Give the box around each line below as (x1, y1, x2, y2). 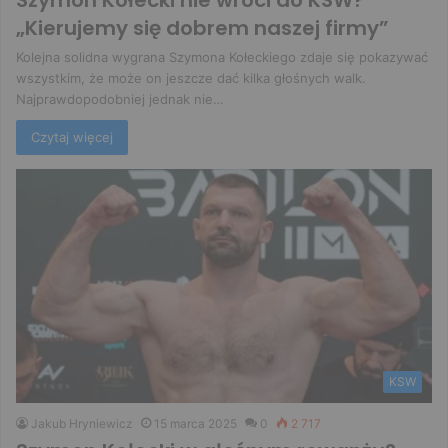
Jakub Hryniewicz (31, 416, 133, 432)
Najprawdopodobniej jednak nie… (16, 90, 224, 107)
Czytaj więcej (31, 128, 113, 145)
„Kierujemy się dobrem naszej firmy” (16, 13, 389, 42)
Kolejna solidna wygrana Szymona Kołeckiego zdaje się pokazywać (16, 48, 428, 65)
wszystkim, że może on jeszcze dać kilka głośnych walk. (16, 69, 366, 86)
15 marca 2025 (154, 416, 237, 432)
